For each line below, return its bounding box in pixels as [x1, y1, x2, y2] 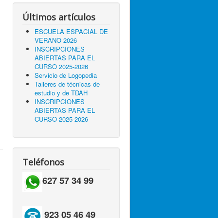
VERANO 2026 [35, 36, 77, 45]
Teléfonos [22, 156, 64, 168]
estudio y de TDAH [35, 88, 88, 97]
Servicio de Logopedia [35, 71, 97, 80]
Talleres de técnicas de [35, 79, 100, 89]
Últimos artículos [22, 11, 95, 23]
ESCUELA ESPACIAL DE [35, 27, 108, 36]
